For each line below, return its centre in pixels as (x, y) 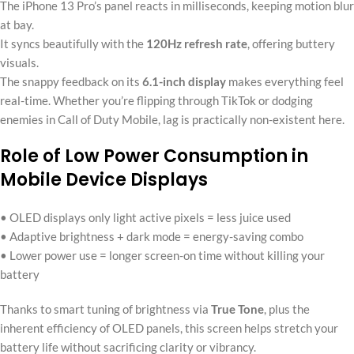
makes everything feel (285, 81)
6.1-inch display (184, 81)
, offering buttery (291, 43)
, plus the (287, 309)
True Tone (237, 309)
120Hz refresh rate (197, 43)
